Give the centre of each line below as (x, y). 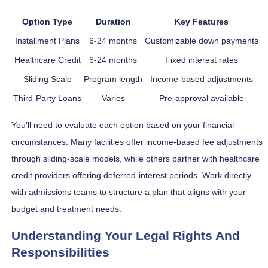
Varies (113, 98)
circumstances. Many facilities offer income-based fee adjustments (137, 141)
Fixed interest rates (202, 60)
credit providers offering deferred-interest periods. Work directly (131, 175)
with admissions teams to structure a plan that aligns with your (129, 192)
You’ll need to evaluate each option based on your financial (123, 125)
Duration (113, 21)
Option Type (47, 21)
